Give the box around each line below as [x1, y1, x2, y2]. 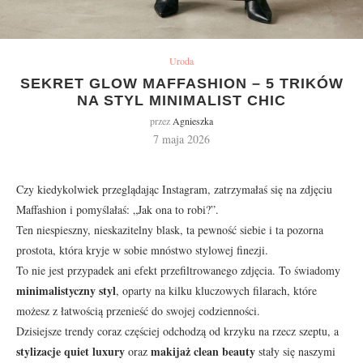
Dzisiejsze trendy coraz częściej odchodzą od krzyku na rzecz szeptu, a [16, 322, 339, 339]
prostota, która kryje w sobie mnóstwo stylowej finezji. [16, 241, 268, 258]
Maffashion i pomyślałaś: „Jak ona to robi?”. [16, 201, 219, 217]
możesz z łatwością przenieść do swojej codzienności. [16, 302, 260, 318]
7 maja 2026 [153, 130, 210, 147]
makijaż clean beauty [151, 342, 255, 360]
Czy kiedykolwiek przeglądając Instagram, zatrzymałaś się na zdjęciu [16, 181, 332, 197]
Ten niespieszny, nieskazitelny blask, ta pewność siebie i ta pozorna [16, 221, 323, 237]
